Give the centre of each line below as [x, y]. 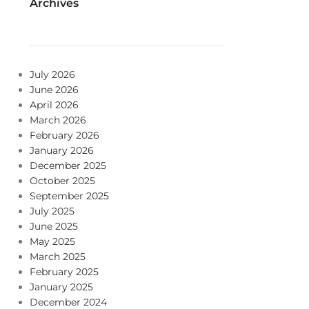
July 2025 [52, 211]
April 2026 [54, 105]
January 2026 [61, 150]
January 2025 [61, 287]
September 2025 [69, 196]
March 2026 [58, 120]
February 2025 [64, 272]
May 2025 [52, 241]
